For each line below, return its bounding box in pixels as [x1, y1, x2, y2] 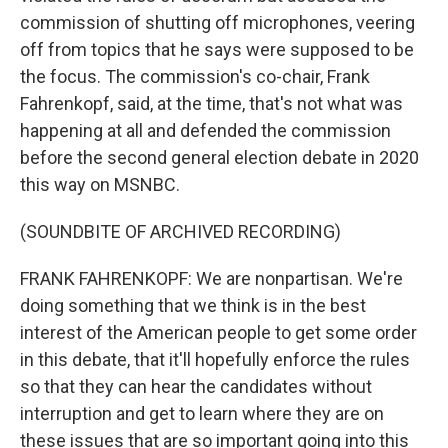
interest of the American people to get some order [20, 322, 417, 343]
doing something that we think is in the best [20, 295, 366, 316]
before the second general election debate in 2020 [20, 147, 419, 168]
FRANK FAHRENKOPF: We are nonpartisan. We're [20, 268, 403, 289]
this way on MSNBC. [20, 174, 180, 195]
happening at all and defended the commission [20, 120, 391, 141]
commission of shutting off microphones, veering [20, 12, 415, 33]
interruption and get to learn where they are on [20, 403, 384, 424]
